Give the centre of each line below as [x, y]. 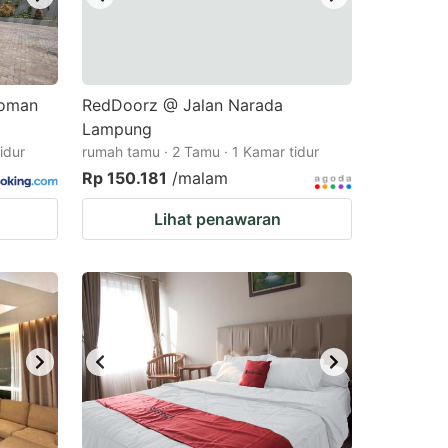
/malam [200, 178]
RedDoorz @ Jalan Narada [182, 105]
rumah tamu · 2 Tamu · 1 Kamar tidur [200, 151]
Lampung [117, 129]
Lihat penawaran [217, 219]
